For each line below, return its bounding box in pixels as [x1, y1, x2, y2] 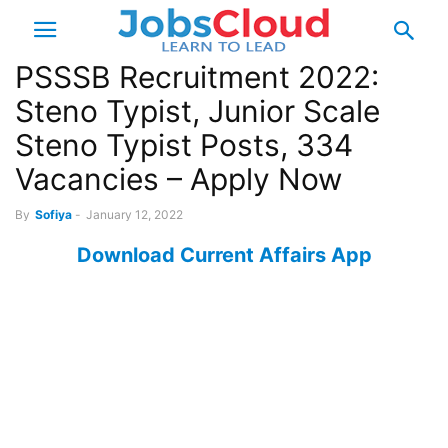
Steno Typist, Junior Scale [15, 93, 380, 129]
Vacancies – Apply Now [15, 161, 342, 197]
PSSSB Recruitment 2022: [15, 59, 379, 95]
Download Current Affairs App [76, 243, 372, 267]
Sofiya [35, 207, 72, 222]
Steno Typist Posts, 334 [15, 127, 353, 163]
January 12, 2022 [86, 207, 183, 222]
